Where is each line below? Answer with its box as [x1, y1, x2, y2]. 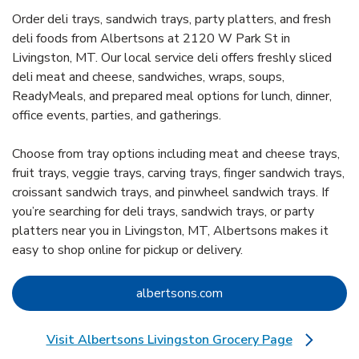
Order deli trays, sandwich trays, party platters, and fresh [12, 10, 331, 29]
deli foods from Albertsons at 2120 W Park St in [12, 30, 290, 48]
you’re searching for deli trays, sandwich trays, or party [12, 203, 314, 221]
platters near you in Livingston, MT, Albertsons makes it [12, 222, 329, 240]
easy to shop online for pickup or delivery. [12, 241, 243, 260]
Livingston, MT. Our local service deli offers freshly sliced [12, 49, 332, 67]
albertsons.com [136, 284, 223, 303]
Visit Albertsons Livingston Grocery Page [46, 331, 292, 349]
